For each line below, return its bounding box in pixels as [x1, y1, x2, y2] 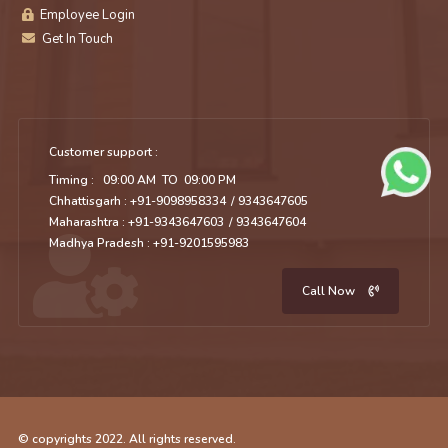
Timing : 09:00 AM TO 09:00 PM [48, 172, 236, 189]
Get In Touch [38, 30, 113, 49]
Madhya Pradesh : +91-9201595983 [48, 235, 249, 252]
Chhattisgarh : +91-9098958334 [48, 193, 226, 210]
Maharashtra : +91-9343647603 [48, 214, 224, 231]
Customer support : [48, 144, 158, 161]
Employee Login [36, 6, 135, 25]
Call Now [302, 283, 359, 300]
